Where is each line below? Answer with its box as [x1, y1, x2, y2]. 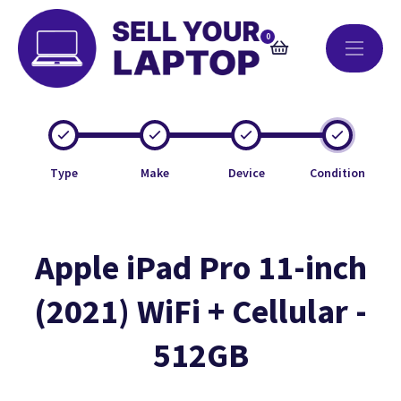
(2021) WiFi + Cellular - [34, 290, 367, 332]
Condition [310, 165, 365, 181]
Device [227, 165, 265, 181]
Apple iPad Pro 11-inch [34, 246, 367, 288]
